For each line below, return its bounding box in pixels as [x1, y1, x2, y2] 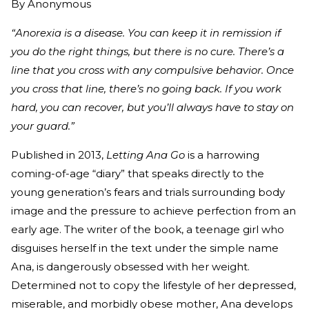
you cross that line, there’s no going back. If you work [11, 82, 281, 96]
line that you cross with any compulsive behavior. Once [11, 63, 294, 77]
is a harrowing [185, 148, 259, 162]
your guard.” [11, 119, 74, 133]
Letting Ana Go [106, 148, 185, 162]
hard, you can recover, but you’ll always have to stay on [11, 101, 294, 114]
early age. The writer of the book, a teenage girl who [11, 223, 284, 237]
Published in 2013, [11, 148, 106, 162]
